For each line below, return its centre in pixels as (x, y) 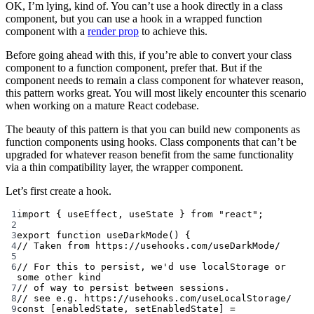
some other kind (59, 278)
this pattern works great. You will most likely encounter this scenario (156, 93)
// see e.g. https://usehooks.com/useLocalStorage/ (154, 299)
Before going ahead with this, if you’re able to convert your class (149, 55)
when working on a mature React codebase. (102, 106)
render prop (113, 32)
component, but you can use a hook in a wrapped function (134, 19)
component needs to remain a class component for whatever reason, (155, 81)
